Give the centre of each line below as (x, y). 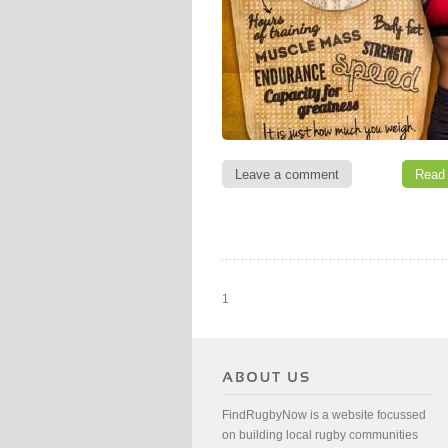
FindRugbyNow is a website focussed (324, 415)
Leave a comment (287, 174)
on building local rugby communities (320, 435)
